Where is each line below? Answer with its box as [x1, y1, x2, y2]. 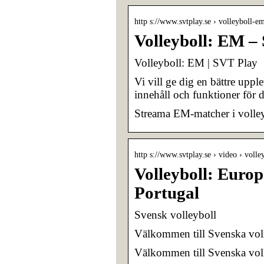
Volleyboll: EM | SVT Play [134, 56, 258, 69]
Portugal [134, 183, 199, 202]
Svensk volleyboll [134, 208, 216, 221]
